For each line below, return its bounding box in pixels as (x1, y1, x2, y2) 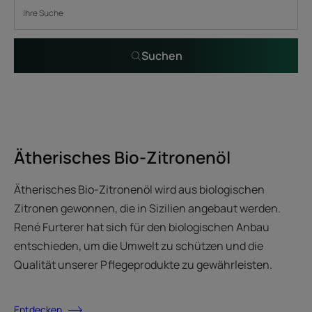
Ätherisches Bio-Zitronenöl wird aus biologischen (14, 182, 265, 197)
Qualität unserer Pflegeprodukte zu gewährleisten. (14, 257, 272, 272)
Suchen (141, 48, 182, 63)
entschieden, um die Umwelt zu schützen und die (14, 238, 263, 253)
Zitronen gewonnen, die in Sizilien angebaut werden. (14, 201, 281, 216)
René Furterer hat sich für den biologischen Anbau (14, 219, 270, 235)
